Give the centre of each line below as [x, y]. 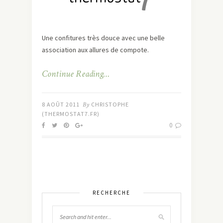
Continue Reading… [76, 74]
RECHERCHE [111, 193]
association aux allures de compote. [95, 50]
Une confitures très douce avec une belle [103, 38]
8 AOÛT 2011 [61, 105]
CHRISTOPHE [110, 105]
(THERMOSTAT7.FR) [71, 114]
